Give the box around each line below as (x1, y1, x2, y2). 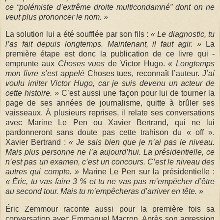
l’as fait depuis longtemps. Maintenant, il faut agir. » (5, 40, 202, 49)
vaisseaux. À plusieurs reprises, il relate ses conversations (5, 109, 215, 117)
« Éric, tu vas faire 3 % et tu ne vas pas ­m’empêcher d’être (5, 177, 215, 186)
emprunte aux (5, 59, 58, 68)
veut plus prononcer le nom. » (5, 12, 108, 21)
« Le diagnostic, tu (150, 30, 215, 39)
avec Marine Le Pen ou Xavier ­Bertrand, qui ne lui (5, 118, 215, 127)
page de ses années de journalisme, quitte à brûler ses (5, 99, 215, 108)
